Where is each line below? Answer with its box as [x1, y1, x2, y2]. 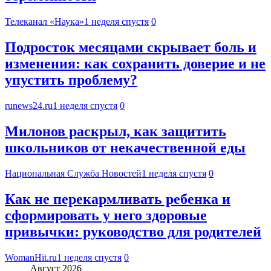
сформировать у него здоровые [5, 207, 207, 223]
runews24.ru [5, 100, 53, 111]
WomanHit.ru [5, 252, 57, 263]
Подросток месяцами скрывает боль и [5, 39, 256, 56]
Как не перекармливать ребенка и [5, 191, 230, 207]
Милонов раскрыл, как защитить [5, 123, 226, 139]
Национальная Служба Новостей [5, 168, 142, 178]
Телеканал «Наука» [5, 16, 84, 27]
